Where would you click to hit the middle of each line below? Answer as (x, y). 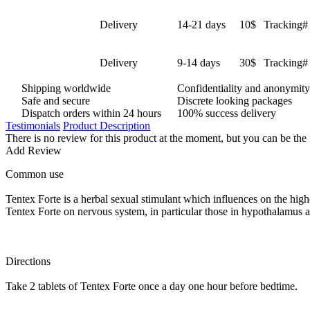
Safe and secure (56, 101)
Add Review (34, 151)
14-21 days (201, 25)
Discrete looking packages (235, 101)
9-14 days (199, 63)
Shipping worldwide (66, 88)
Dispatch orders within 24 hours (91, 113)
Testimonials (33, 126)
